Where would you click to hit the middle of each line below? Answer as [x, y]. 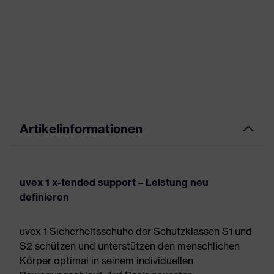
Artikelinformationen [81, 129]
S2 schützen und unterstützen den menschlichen [130, 246]
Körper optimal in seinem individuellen [106, 261]
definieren [44, 197]
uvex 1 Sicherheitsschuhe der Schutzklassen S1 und [136, 231]
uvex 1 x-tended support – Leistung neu [114, 182]
